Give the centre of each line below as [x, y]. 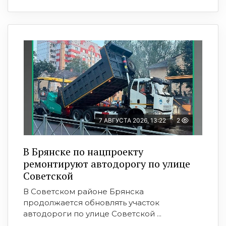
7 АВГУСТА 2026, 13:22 [132, 121]
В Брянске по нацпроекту [83, 152]
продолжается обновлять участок [91, 203]
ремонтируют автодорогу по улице [107, 164]
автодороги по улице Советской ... [92, 214]
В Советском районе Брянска [83, 192]
